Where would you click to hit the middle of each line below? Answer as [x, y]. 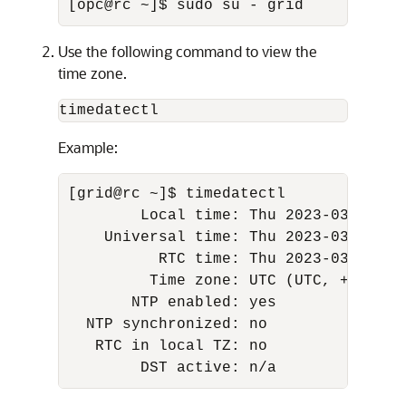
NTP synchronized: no [172, 324]
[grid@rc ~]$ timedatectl [181, 194]
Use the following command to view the [188, 51]
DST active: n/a [172, 368]
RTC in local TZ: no [172, 346]
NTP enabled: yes [177, 303]
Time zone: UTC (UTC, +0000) [236, 281]
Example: [88, 147]
